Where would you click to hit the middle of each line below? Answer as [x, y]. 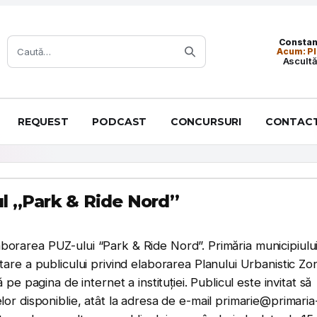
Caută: [23, 41]
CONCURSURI [206, 122]
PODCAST [120, 122]
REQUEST [43, 122]
